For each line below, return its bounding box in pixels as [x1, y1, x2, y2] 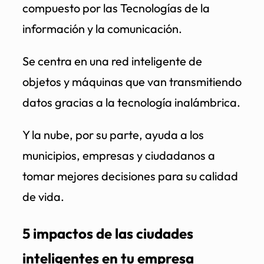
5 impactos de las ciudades [22, 224, 193, 242]
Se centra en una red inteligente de [22, 53, 202, 68]
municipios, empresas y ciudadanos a [22, 147, 215, 163]
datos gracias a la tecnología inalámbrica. [22, 94, 240, 110]
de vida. [22, 189, 64, 204]
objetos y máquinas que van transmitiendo [22, 74, 242, 89]
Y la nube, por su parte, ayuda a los [22, 127, 204, 142]
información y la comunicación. [22, 21, 182, 36]
